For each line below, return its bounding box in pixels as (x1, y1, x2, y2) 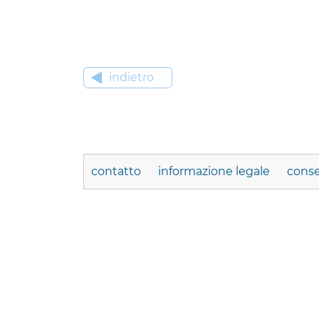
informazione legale (158, 164, 273, 179)
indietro (109, 70, 154, 85)
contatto (91, 164, 144, 179)
